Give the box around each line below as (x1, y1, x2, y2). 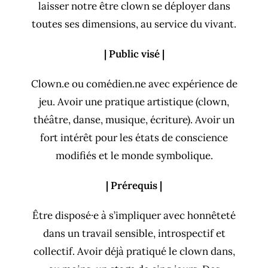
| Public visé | (103, 47, 165, 61)
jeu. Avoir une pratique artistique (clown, (39, 95, 229, 109)
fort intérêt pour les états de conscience (40, 131, 228, 145)
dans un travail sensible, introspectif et (42, 227, 226, 240)
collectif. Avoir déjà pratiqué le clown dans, (33, 245, 235, 258)
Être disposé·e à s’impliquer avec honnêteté (32, 209, 236, 223)
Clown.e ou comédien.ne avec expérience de (31, 77, 237, 91)
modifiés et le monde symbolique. (55, 149, 213, 163)
